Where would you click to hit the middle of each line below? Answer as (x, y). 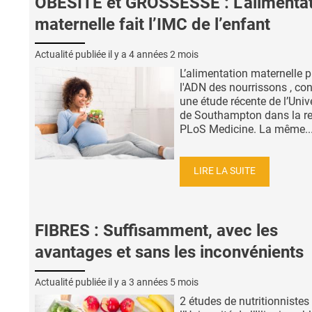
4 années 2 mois (164, 54)
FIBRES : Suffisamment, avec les (156, 231)
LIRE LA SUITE (225, 171)
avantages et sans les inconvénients (169, 252)
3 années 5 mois (164, 282)
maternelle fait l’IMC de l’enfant (153, 24)
